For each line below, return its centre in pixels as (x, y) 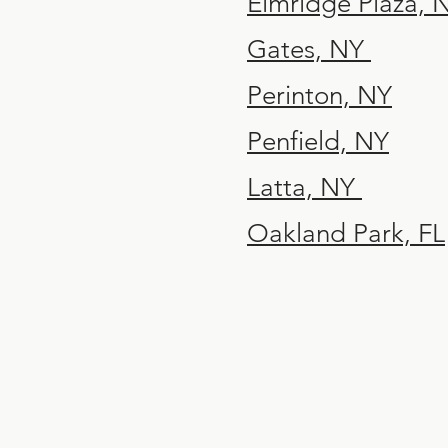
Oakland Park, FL (346, 233)
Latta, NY (304, 187)
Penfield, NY (318, 141)
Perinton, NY (319, 95)
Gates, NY (309, 49)
